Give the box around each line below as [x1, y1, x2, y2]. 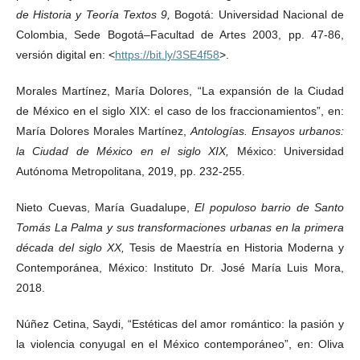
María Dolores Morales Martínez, [16, 124, 190, 137]
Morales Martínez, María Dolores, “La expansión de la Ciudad [16, 84, 344, 97]
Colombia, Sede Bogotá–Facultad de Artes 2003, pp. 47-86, [16, 27, 344, 41]
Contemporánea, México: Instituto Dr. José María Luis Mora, [16, 260, 344, 274]
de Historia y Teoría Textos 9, [16, 7, 175, 21]
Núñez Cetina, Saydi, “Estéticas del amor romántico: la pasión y [16, 317, 344, 330]
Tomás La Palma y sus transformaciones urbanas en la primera [16, 220, 344, 234]
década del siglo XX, [16, 240, 129, 254]
